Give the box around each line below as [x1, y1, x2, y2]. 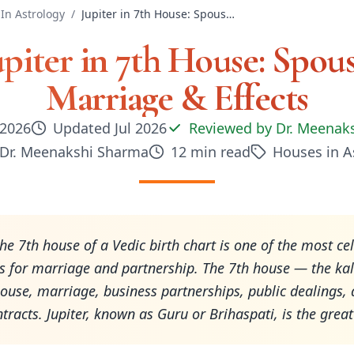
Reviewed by [188, 119, 276, 137]
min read [186, 142, 250, 161]
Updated [52, 119, 115, 137]
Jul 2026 [114, 119, 167, 137]
